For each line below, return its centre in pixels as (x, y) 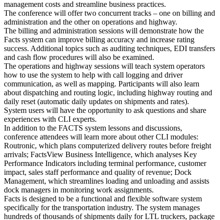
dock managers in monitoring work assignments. (79, 190)
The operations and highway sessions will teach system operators (104, 66)
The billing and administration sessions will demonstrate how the (104, 31)
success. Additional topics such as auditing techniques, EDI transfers (110, 49)
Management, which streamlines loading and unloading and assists (107, 181)
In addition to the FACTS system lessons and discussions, (93, 128)
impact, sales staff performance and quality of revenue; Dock (98, 172)
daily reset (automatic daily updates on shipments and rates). (96, 102)
